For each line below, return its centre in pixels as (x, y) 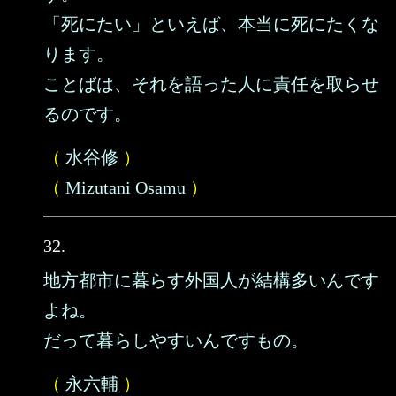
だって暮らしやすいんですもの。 (176, 340)
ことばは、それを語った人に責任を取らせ (211, 84)
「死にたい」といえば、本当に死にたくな (211, 24)
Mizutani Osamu (126, 187)
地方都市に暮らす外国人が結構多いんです (211, 280)
